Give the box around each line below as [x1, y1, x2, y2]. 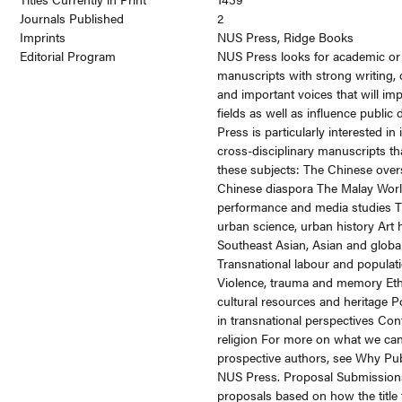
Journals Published [20, 9, 125, 28]
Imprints [20, 28, 66, 47]
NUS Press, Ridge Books [217, 28, 354, 47]
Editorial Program [20, 47, 117, 66]
